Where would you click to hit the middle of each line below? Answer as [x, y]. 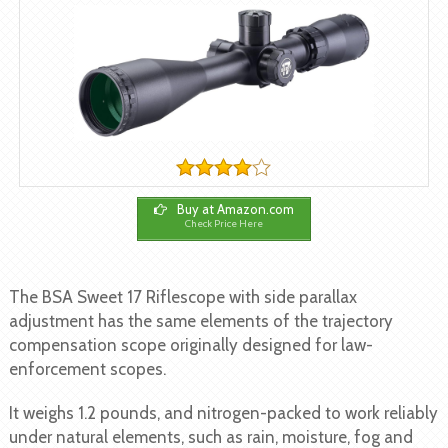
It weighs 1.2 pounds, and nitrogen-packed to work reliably [223, 412]
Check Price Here [223, 224]
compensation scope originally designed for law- [190, 344]
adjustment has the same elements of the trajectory [200, 320]
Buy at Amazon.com [233, 209]
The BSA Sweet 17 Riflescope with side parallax [182, 296]
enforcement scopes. [87, 368]
